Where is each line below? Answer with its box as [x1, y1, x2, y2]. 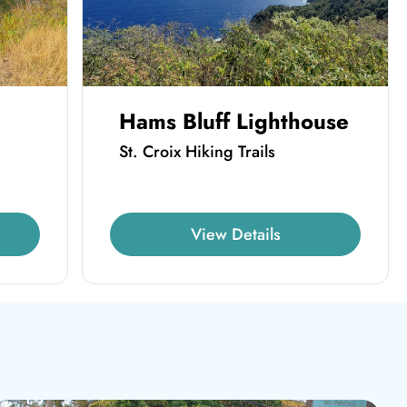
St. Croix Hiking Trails [119, 139, 276, 164]
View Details [190, 222, 281, 246]
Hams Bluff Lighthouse [119, 104, 350, 137]
